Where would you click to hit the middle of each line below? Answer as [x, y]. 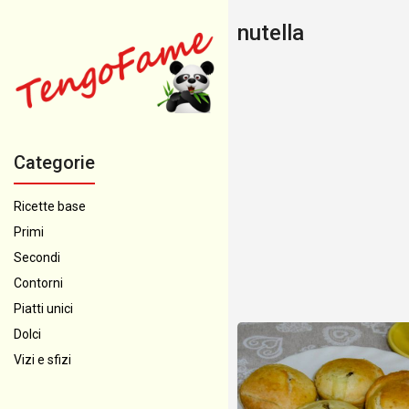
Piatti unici [43, 309]
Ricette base [50, 206]
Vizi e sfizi [42, 360]
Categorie [54, 163]
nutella [271, 33]
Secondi [37, 257]
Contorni [38, 283]
